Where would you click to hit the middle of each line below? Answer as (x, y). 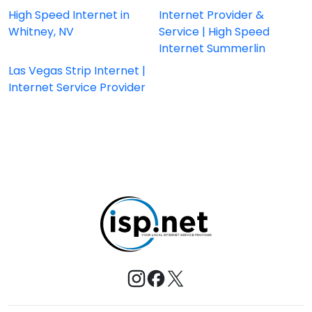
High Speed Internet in (69, 15)
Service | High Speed (214, 32)
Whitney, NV (41, 32)
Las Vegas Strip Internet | (77, 71)
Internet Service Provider (77, 88)
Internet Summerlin (212, 49)
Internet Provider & (211, 15)
